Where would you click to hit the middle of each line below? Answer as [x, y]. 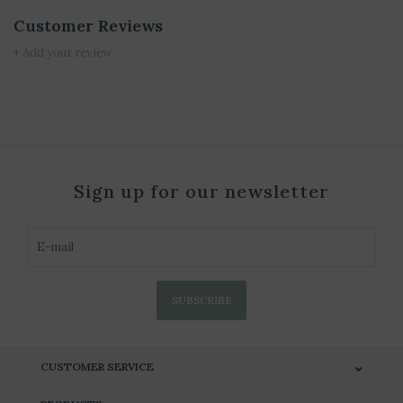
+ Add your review [63, 52]
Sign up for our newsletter [201, 191]
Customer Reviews [88, 26]
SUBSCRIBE [201, 300]
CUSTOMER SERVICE [97, 366]
